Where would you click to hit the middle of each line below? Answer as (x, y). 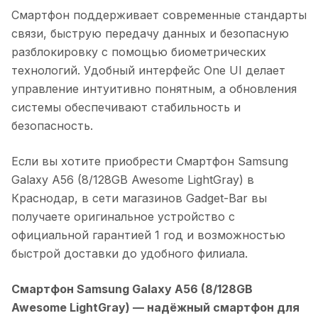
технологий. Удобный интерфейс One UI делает (148, 70)
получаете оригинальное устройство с (123, 216)
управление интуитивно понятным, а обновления (154, 88)
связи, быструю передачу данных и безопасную (150, 33)
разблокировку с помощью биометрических (139, 51)
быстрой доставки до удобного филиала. (130, 253)
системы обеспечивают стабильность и (126, 107)
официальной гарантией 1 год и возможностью (148, 235)
